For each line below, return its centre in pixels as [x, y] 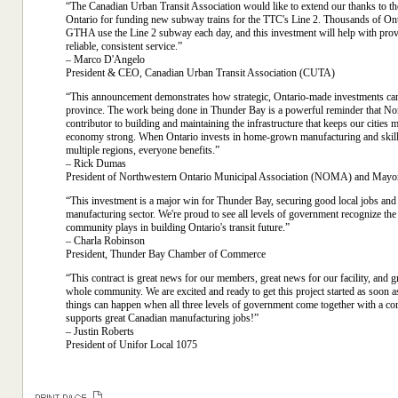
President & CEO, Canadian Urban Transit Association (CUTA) [200, 73]
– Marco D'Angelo [105, 60]
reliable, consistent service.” [124, 46]
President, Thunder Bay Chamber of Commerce [166, 254]
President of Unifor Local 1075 [131, 345]
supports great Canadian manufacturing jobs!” [162, 318]
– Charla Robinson [105, 241]
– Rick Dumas [96, 163]
